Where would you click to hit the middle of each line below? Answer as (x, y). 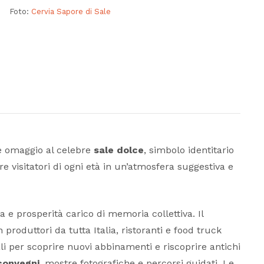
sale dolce (119, 150)
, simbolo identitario (189, 150)
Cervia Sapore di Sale (71, 12)
